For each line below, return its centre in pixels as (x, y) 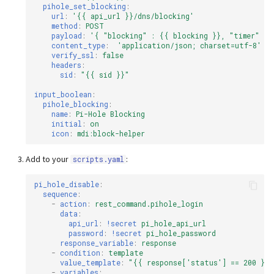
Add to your (48, 159)
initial (67, 124)
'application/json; (157, 45)
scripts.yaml (98, 159)
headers (67, 65)
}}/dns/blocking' (160, 16)
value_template (91, 262)
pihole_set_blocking (85, 6)
